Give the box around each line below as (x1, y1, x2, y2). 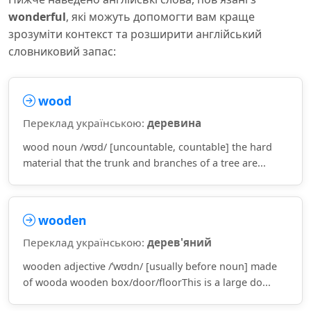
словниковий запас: (8, 44, 116, 59)
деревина (147, 116, 201, 130)
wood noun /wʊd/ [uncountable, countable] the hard (23, 140, 272, 153)
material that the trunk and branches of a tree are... (23, 156, 266, 169)
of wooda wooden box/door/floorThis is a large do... (23, 276, 271, 289)
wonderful (8, 9, 66, 24)
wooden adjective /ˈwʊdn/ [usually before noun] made (23, 260, 277, 273)
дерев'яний (147, 235, 212, 249)
